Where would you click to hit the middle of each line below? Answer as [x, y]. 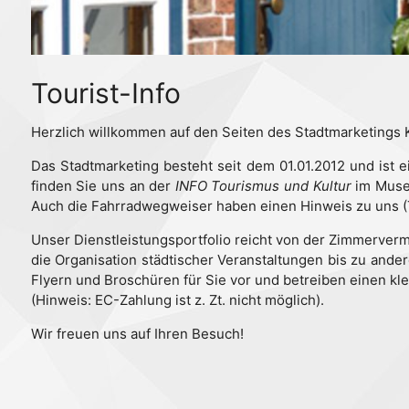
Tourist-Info [105, 93]
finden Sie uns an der [103, 185]
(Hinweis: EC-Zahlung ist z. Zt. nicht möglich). [177, 299]
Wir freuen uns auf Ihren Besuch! [137, 333]
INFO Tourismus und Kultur [263, 185]
